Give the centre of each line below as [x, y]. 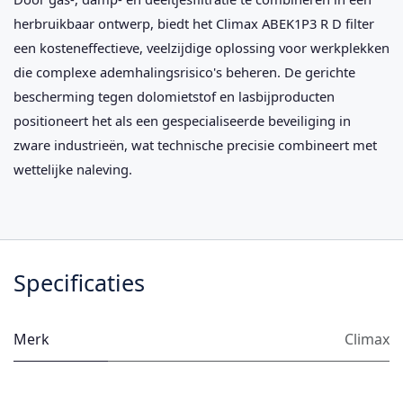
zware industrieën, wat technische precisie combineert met [195, 145]
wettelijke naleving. [73, 170]
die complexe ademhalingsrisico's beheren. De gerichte [184, 72]
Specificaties [79, 283]
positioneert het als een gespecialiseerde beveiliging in [182, 121]
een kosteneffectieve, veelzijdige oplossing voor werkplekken [201, 48]
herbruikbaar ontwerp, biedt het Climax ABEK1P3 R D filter [194, 24]
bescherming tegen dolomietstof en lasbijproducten [174, 97]
